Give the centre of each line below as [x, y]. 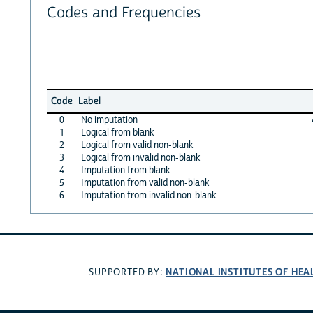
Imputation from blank [125, 170]
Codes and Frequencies [123, 13]
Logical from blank [117, 132]
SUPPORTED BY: [128, 273]
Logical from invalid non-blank [140, 158]
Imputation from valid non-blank [145, 183]
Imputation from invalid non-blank [148, 195]
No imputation [109, 120]
